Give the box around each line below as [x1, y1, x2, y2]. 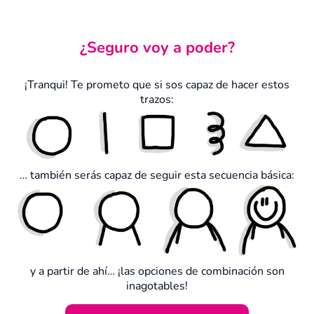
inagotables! [126, 278, 188, 294]
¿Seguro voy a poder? [79, 37, 235, 59]
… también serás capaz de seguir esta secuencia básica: [20, 167, 294, 183]
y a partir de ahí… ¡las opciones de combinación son [29, 263, 285, 279]
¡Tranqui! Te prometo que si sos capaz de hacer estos [25, 77, 289, 93]
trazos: [140, 92, 174, 108]
